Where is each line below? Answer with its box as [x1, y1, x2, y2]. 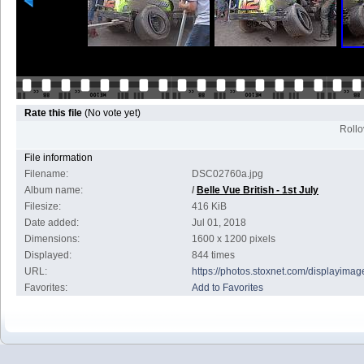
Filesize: [24, 201, 61, 212]
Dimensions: [24, 233, 80, 245]
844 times [192, 249, 235, 261]
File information [24, 152, 93, 163]
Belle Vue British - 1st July [197, 184, 318, 196]
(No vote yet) [84, 107, 141, 119]
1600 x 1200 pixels [192, 233, 275, 245]
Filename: [24, 168, 68, 180]
